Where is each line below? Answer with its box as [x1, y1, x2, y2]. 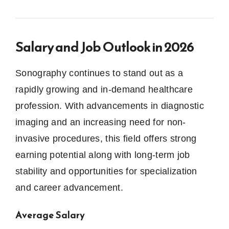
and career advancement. [15, 182, 123, 193]
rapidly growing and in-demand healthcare [15, 84, 193, 95]
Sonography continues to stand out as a [15, 68, 184, 79]
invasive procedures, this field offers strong [15, 133, 197, 144]
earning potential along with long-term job [15, 150, 190, 161]
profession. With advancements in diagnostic [15, 101, 204, 111]
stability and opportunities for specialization [15, 166, 197, 177]
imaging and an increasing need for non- [15, 117, 186, 128]
